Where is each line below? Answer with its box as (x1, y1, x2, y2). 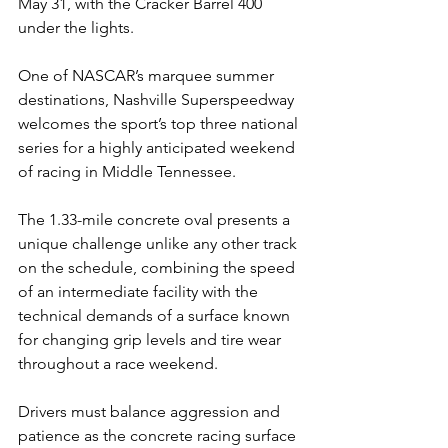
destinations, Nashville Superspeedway (18, 90, 298, 109)
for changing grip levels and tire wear (18, 330, 285, 349)
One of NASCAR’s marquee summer (18, 66, 278, 85)
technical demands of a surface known (18, 306, 294, 325)
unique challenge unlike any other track (18, 234, 301, 253)
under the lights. (18, 18, 134, 37)
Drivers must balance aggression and (18, 402, 284, 421)
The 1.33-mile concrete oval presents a (18, 210, 294, 229)
